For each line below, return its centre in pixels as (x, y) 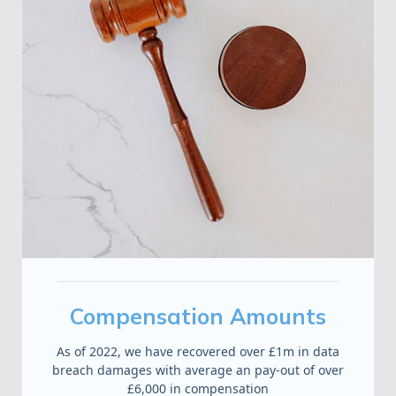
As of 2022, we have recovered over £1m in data (198, 351)
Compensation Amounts (198, 316)
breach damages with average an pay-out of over (198, 369)
